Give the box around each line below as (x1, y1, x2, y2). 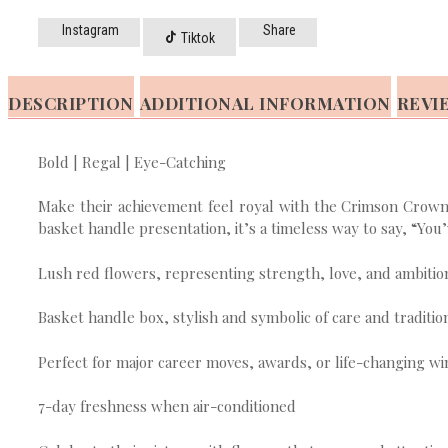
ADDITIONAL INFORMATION (139, 91, 391, 114)
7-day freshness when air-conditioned (38, 396, 296, 416)
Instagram (59, 21, 119, 38)
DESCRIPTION (8, 91, 134, 114)
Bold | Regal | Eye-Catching (38, 151, 226, 172)
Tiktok (178, 29, 215, 46)
